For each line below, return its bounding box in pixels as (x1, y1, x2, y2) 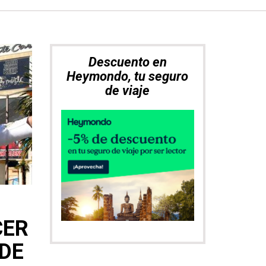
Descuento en (88, 55, 167, 69)
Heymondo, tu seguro (66, 69, 189, 84)
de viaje (105, 83, 150, 98)
